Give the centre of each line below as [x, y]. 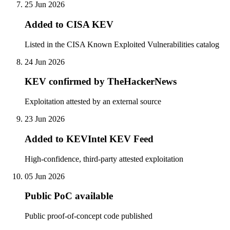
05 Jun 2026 [45, 176]
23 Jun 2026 [45, 119]
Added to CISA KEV [69, 24]
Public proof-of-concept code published [89, 216]
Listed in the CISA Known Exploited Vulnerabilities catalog [122, 44]
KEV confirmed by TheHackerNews [101, 82]
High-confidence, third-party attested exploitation [104, 159]
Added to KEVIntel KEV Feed [89, 139]
